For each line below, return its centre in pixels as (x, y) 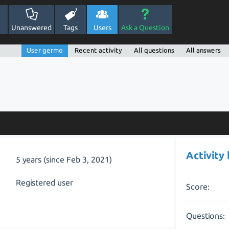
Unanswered (31, 28)
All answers (203, 50)
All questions (154, 50)
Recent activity (98, 50)
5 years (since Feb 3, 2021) (64, 159)
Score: (198, 186)
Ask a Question (145, 28)
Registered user (45, 182)
